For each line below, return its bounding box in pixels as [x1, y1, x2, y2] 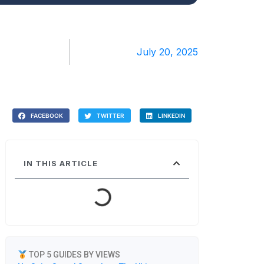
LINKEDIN [158, 111, 186, 119]
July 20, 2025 [137, 46, 198, 58]
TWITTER [97, 111, 125, 119]
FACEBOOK [31, 111, 64, 119]
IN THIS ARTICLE [23, 159, 98, 169]
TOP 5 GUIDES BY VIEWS [27, 250, 120, 260]
